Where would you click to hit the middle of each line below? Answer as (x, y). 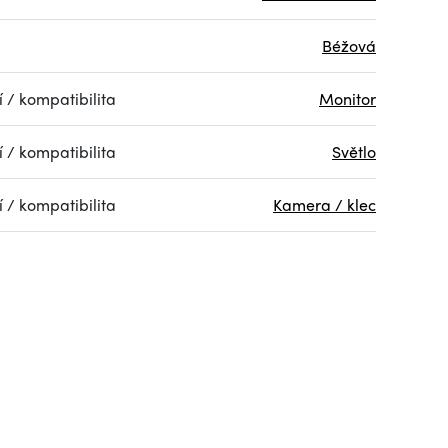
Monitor (347, 99)
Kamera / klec (324, 205)
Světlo (354, 152)
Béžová (349, 46)
